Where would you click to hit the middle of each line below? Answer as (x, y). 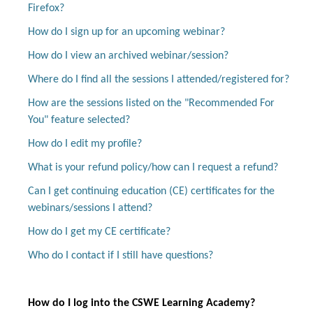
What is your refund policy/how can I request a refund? (153, 168)
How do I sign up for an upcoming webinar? (126, 32)
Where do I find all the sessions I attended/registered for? (159, 80)
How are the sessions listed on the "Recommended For (151, 104)
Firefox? (46, 9)
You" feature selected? (79, 121)
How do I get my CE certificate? (99, 232)
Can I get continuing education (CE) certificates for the (151, 192)
